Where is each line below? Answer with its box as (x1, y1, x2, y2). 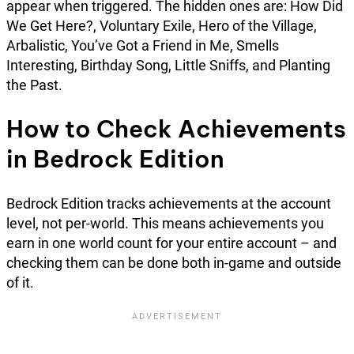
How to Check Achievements (6, 114, 346, 145)
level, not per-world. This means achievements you (6, 215, 324, 232)
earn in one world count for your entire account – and (6, 235, 337, 252)
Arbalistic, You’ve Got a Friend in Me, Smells (6, 36, 279, 54)
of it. (6, 274, 34, 292)
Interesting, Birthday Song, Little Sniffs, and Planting (6, 56, 330, 73)
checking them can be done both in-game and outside (6, 254, 341, 272)
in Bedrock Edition (6, 144, 224, 175)
